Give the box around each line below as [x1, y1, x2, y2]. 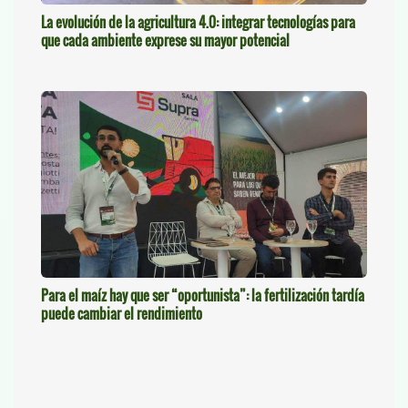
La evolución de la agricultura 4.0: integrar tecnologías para [41, 12, 355, 33]
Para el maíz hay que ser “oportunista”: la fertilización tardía [41, 284, 364, 305]
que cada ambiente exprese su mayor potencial [41, 30, 290, 51]
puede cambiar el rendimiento [41, 302, 202, 323]
